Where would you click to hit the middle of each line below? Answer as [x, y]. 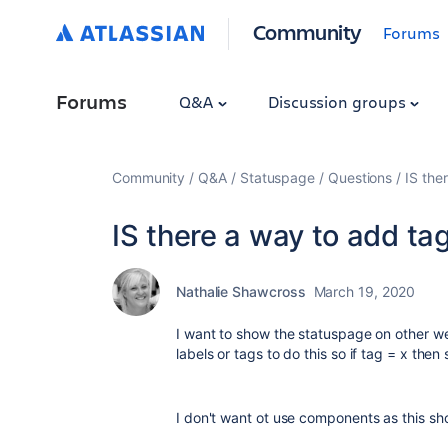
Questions [360, 177]
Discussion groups [338, 101]
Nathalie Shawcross [241, 291]
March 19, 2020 [364, 291]
